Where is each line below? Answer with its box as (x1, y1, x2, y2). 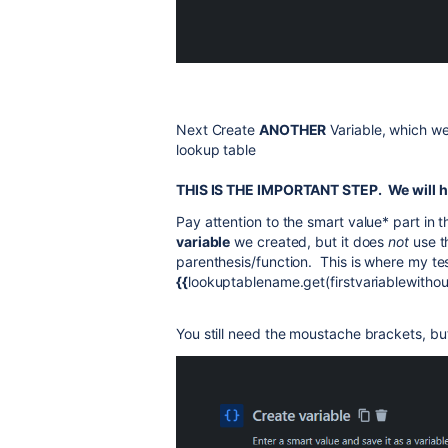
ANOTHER (259, 121, 327, 139)
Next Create (176, 121, 259, 139)
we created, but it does (230, 233, 389, 251)
